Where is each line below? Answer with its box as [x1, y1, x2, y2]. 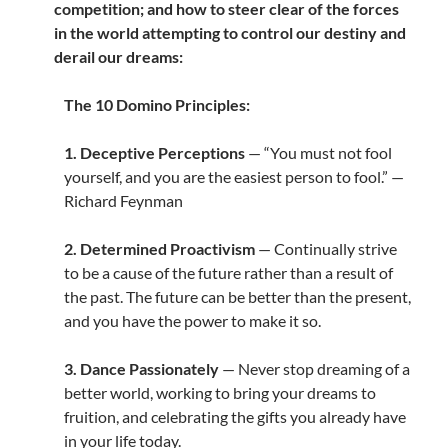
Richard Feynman [63, 191, 183, 211]
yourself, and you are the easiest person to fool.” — [63, 167, 404, 187]
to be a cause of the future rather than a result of [63, 263, 393, 283]
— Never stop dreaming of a [218, 359, 410, 379]
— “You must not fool [244, 143, 392, 163]
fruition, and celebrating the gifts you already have [63, 407, 406, 427]
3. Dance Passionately [63, 359, 219, 379]
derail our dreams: [53, 47, 183, 67]
